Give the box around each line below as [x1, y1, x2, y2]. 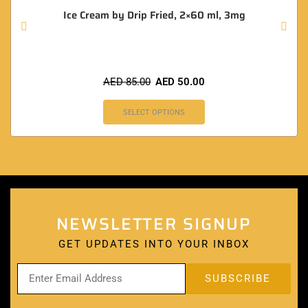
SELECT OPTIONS [123, 107, 185, 117]
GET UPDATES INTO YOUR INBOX [58, 237, 250, 250]
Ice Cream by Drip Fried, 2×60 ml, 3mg [63, 6, 245, 23]
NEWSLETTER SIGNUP [56, 210, 252, 237]
